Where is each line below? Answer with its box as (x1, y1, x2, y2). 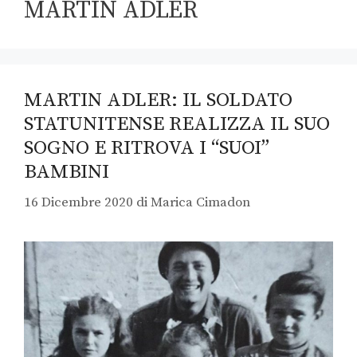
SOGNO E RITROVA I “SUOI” (24, 135, 269, 160)
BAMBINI (24, 159, 109, 184)
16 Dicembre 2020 (24, 194, 133, 212)
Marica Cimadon (151, 194, 250, 212)
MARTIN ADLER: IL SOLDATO (24, 87, 292, 112)
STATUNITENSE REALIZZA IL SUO (24, 111, 330, 136)
